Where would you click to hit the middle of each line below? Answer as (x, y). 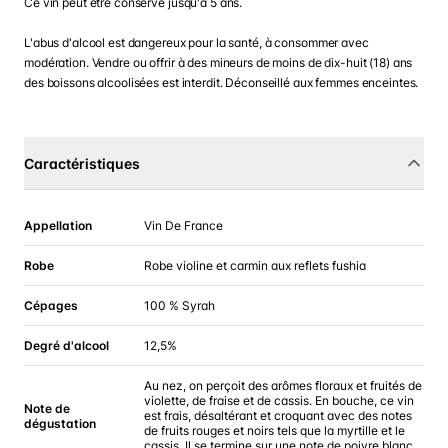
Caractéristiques (82, 163)
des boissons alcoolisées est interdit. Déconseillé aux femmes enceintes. (221, 82)
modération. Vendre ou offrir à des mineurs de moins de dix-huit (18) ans (218, 62)
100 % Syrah (179, 305)
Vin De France (183, 225)
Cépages (51, 305)
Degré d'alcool (66, 345)
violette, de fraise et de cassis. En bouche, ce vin (279, 400)
